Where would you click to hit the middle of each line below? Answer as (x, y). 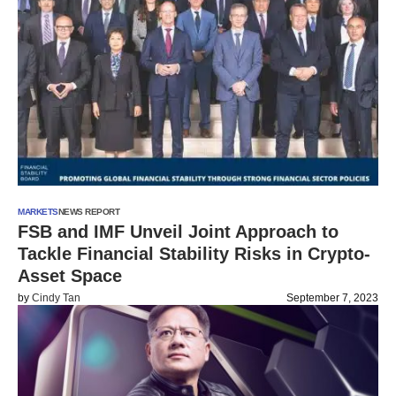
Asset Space (70, 276)
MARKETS (38, 212)
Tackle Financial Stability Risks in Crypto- (194, 254)
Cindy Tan (56, 298)
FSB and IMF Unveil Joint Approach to (178, 232)
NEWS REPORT (88, 212)
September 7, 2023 (332, 298)
